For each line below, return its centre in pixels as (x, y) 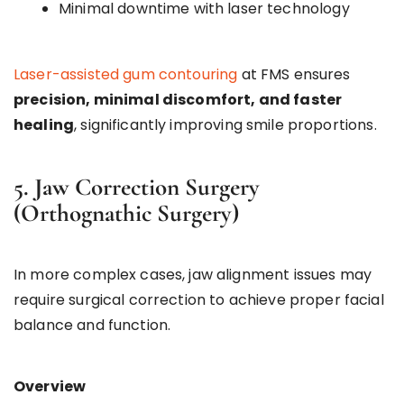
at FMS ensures (294, 74)
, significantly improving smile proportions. (225, 124)
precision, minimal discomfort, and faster (178, 99)
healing (44, 124)
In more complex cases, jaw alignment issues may (193, 274)
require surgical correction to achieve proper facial (199, 299)
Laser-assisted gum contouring (126, 74)
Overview (50, 386)
